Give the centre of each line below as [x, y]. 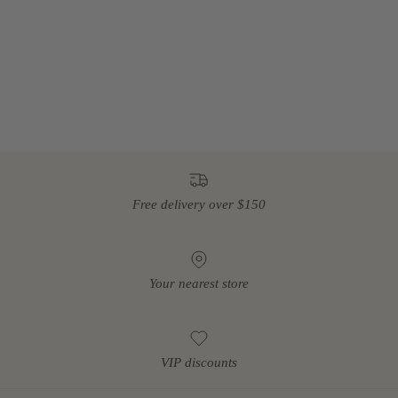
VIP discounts [199, 362]
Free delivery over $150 [199, 205]
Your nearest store [199, 283]
